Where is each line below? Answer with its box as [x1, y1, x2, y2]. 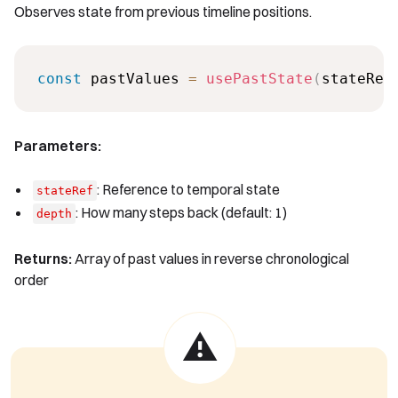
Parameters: [14, 136, 101, 155]
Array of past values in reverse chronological [72, 250, 349, 268]
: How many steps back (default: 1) [76, 203, 287, 222]
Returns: [14, 250, 72, 268]
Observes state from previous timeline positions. [14, 3, 312, 21]
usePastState [205, 69, 313, 87]
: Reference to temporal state [97, 180, 280, 199]
